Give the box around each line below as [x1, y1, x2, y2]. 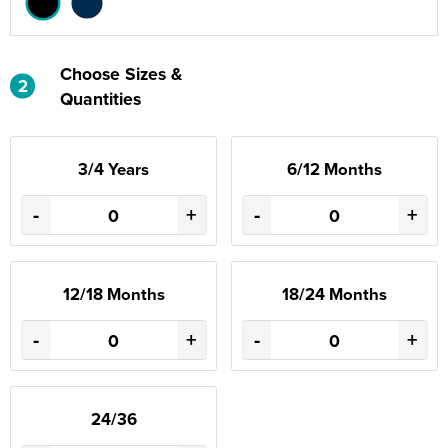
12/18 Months [62, 282, 165, 306]
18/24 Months [282, 282, 387, 306]
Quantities [60, 86, 141, 111]
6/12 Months [287, 157, 382, 181]
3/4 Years [78, 157, 149, 181]
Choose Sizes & [60, 61, 182, 86]
